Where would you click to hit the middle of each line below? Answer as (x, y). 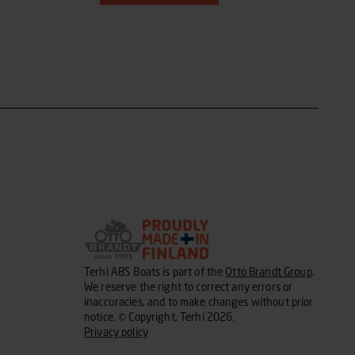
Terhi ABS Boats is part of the (155, 272)
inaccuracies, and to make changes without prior (199, 302)
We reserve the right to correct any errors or (189, 287)
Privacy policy (116, 332)
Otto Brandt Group (269, 272)
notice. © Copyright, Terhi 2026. (160, 317)
